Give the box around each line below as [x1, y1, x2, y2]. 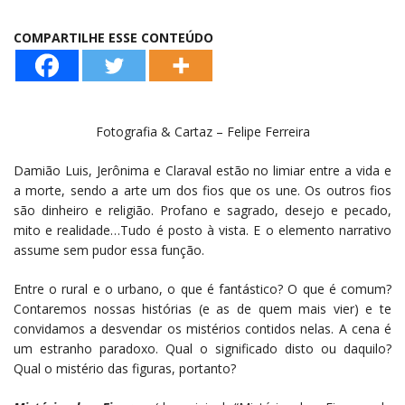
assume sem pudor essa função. [14, 240, 204, 259]
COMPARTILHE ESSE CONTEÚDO [14, 28, 213, 46]
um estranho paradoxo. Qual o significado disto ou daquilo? [14, 339, 391, 357]
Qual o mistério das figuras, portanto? [14, 359, 236, 377]
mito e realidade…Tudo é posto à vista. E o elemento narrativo [14, 221, 391, 239]
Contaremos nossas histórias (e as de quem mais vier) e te [14, 299, 391, 317]
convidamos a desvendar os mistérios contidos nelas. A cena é [14, 319, 391, 337]
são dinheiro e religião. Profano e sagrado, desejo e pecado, [14, 201, 391, 219]
